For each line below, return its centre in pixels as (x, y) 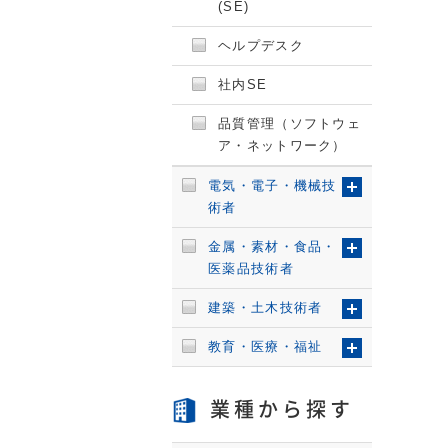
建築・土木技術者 (265, 307)
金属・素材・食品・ (272, 246)
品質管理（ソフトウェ (289, 123)
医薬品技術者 (251, 268)
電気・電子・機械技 (272, 185)
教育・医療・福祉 (265, 346)
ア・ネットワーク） (282, 145)
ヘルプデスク (261, 45)
